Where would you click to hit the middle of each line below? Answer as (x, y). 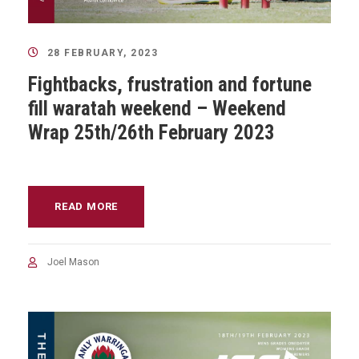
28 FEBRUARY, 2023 (102, 52)
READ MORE (87, 206)
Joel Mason (73, 262)
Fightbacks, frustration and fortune (170, 84)
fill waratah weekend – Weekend (157, 108)
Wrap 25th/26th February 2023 (151, 132)
